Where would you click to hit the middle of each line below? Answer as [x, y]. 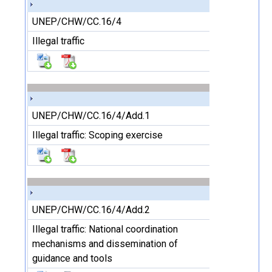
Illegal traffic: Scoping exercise [97, 135]
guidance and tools [72, 258]
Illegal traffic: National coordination [105, 229]
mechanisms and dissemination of [105, 244]
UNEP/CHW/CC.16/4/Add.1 [91, 116]
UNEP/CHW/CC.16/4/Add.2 [91, 210]
